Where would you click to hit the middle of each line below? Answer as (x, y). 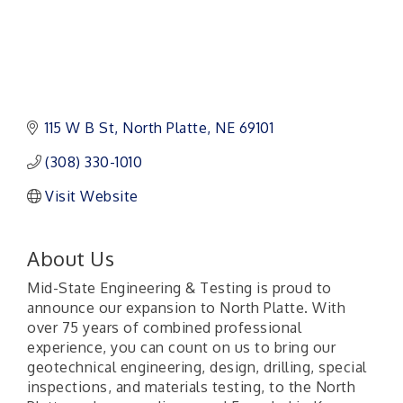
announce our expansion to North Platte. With (186, 308)
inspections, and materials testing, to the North (191, 387)
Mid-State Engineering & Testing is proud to (179, 288)
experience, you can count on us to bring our (181, 347)
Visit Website (92, 196)
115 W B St (80, 128)
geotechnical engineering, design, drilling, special (197, 367)
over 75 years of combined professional (164, 327)
